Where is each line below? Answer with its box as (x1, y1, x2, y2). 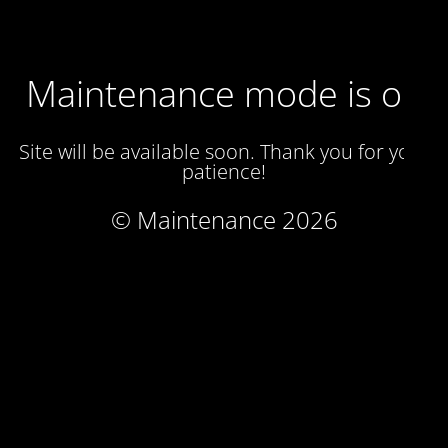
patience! (182, 158, 266, 185)
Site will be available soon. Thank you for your (18, 138, 430, 165)
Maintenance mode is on (25, 69, 423, 118)
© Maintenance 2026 (110, 203, 338, 236)
